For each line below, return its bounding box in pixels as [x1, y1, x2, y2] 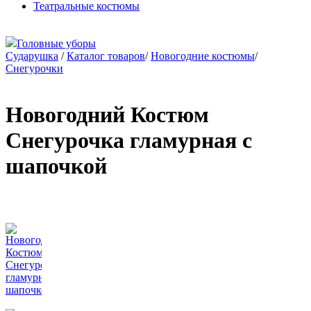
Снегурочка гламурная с [6, 128, 252, 153]
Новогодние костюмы [151, 49, 255, 62]
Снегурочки [6, 62, 63, 74]
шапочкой [6, 153, 107, 179]
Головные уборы [17, 37, 96, 49]
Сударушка [6, 49, 58, 62]
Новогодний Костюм [6, 102, 209, 128]
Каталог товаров [67, 49, 145, 62]
